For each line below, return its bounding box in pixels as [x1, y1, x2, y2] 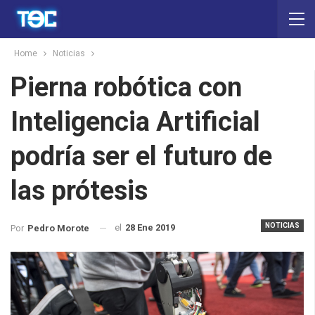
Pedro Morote [27, 222, 89, 233]
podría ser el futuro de [11, 141, 272, 172]
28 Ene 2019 [125, 222, 175, 233]
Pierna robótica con [11, 72, 242, 103]
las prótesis [11, 175, 148, 206]
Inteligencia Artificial [11, 106, 260, 137]
